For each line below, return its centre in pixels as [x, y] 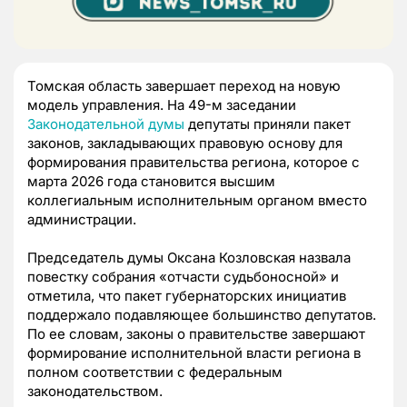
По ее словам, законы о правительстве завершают [196, 333]
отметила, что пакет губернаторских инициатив [187, 295]
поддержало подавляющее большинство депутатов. [202, 314]
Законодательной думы [106, 124]
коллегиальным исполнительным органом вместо [197, 200]
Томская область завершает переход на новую [184, 85]
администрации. [82, 219]
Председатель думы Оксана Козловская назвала [189, 257]
